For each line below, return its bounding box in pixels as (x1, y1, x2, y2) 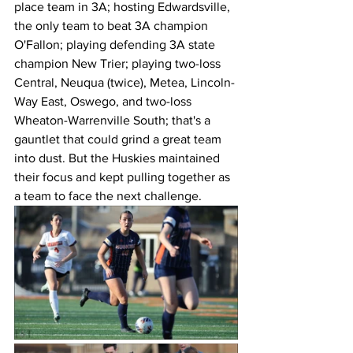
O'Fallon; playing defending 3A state (14, 37, 218, 51)
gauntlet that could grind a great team (14, 132, 225, 146)
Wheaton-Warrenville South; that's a (14, 113, 214, 127)
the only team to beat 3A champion (14, 18, 211, 32)
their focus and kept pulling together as (14, 169, 233, 184)
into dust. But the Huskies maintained (14, 150, 223, 165)
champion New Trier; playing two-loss (14, 56, 224, 70)
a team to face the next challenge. (14, 188, 205, 203)
